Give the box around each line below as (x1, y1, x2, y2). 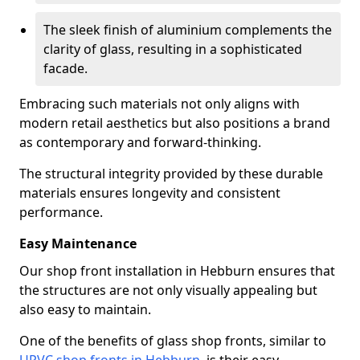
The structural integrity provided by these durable (19, 165, 323, 182)
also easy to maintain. (19, 301, 151, 318)
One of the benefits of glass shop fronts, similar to (19, 332, 326, 350)
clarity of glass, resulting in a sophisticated (43, 40, 302, 58)
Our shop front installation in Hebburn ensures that (19, 262, 335, 280)
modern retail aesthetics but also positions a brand (19, 114, 330, 132)
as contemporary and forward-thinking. (19, 133, 261, 151)
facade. (43, 59, 88, 77)
